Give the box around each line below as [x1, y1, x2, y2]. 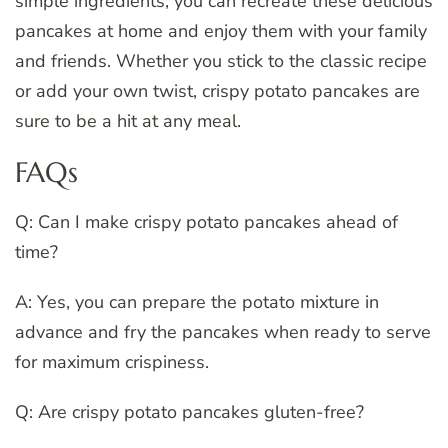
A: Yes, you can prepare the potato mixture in [15, 290, 379, 315]
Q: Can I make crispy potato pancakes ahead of [15, 210, 398, 235]
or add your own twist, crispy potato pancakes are [15, 78, 420, 103]
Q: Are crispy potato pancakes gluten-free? [15, 400, 364, 425]
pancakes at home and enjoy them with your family [15, 18, 427, 43]
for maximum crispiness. [15, 350, 209, 375]
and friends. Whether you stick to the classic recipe [15, 48, 427, 73]
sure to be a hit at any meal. [15, 108, 241, 133]
